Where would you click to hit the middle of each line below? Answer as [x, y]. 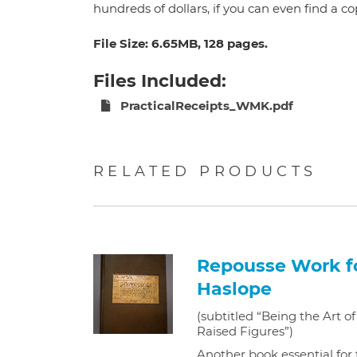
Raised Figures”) [245, 331]
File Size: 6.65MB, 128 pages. [180, 43]
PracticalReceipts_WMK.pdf [205, 106]
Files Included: [160, 81]
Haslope [234, 289]
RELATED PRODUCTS [205, 171]
